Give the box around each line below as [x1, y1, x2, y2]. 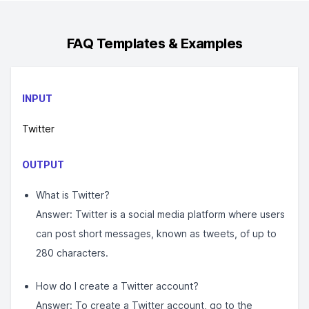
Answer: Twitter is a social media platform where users [36, 208, 285, 220]
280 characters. [36, 247, 108, 259]
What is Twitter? [36, 189, 110, 201]
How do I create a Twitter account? [36, 280, 199, 292]
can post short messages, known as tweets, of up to [36, 228, 277, 239]
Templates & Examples [96, 35, 243, 52]
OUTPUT [22, 159, 64, 170]
